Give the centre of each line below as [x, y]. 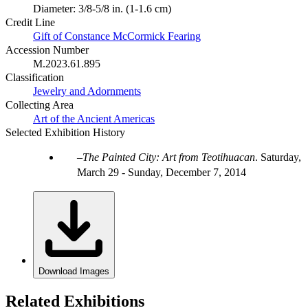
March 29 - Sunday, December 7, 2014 [162, 172]
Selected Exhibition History [65, 132]
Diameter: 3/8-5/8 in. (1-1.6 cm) [102, 8]
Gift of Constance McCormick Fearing [117, 36]
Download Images [74, 271]
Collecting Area [40, 104]
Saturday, [281, 157]
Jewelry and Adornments [87, 91]
